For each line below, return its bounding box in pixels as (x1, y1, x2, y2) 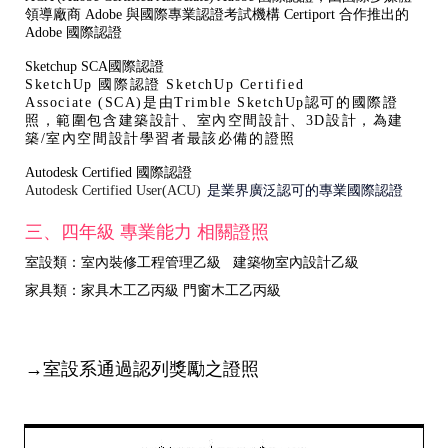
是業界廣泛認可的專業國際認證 (207, 183, 403, 198)
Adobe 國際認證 (25, 25, 122, 40)
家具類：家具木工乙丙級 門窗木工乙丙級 (25, 282, 281, 298)
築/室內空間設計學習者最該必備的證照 (25, 131, 296, 146)
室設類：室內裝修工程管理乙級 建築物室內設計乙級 (25, 254, 359, 270)
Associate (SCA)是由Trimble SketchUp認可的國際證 (25, 95, 399, 110)
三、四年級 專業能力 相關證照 (25, 222, 269, 242)
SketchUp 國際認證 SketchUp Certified (25, 77, 305, 92)
